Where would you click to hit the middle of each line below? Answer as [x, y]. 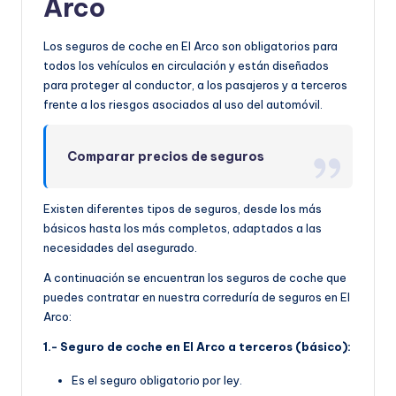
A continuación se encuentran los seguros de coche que [195, 278]
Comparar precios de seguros [166, 157]
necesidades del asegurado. [120, 248]
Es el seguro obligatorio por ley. [157, 381]
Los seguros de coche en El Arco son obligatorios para [190, 46]
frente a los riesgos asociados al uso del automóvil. [183, 105]
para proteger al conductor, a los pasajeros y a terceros [195, 85]
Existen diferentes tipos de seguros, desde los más [183, 209]
